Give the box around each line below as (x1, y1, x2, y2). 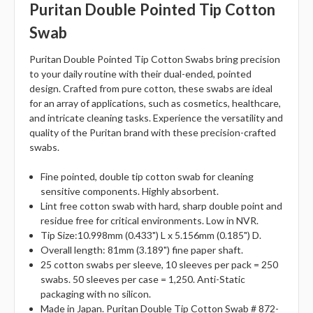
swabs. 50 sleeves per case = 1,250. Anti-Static (41, 273, 246, 286)
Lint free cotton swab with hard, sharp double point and (41, 200, 283, 212)
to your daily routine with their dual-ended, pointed (29, 68, 252, 80)
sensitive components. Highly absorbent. (41, 185, 219, 198)
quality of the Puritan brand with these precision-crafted (29, 126, 276, 139)
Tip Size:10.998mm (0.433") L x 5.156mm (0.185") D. (41, 229, 262, 242)
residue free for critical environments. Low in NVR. (41, 214, 259, 227)
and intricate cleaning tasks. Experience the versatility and (29, 112, 283, 124)
